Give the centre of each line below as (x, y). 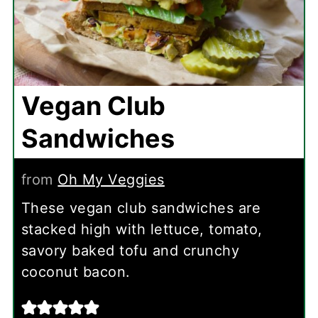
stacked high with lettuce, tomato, (142, 229)
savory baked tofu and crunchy (130, 250)
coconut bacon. (76, 272)
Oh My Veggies (111, 179)
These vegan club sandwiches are (141, 208)
